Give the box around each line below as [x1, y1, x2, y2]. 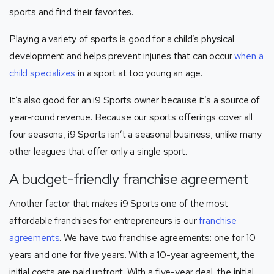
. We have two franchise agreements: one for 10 [59, 231, 256, 244]
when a [234, 49, 264, 62]
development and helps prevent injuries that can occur [9, 49, 235, 62]
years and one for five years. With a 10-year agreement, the [9, 248, 255, 261]
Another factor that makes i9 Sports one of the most [9, 196, 228, 210]
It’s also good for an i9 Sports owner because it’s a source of [9, 93, 261, 106]
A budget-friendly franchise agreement [9, 169, 249, 188]
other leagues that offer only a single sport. [9, 144, 187, 158]
